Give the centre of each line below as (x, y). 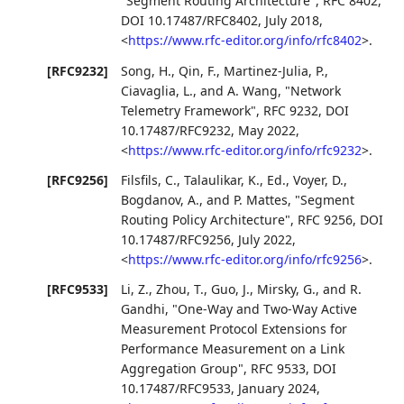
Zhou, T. (180, 289)
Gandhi (143, 308)
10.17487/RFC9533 (176, 388)
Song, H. (147, 70)
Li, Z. (135, 289)
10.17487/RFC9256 (176, 239)
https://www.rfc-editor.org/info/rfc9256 (245, 259)
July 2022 (266, 239)
